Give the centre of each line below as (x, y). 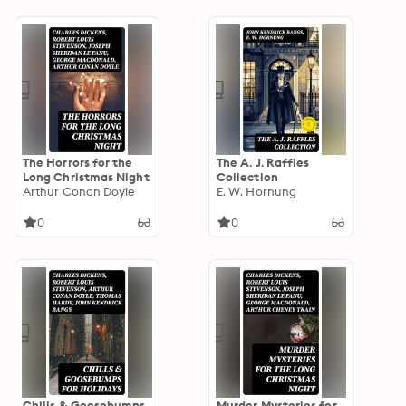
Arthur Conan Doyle (79, 191)
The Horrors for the (78, 162)
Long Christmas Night (86, 177)
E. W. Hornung (257, 191)
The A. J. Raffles (263, 162)
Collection (247, 177)
